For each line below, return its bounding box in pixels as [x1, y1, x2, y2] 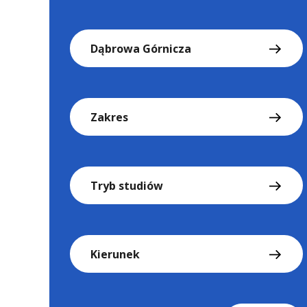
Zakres [90, 109, 128, 125]
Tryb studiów [90, 177, 163, 193]
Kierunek [90, 246, 140, 262]
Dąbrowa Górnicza [90, 40, 191, 56]
